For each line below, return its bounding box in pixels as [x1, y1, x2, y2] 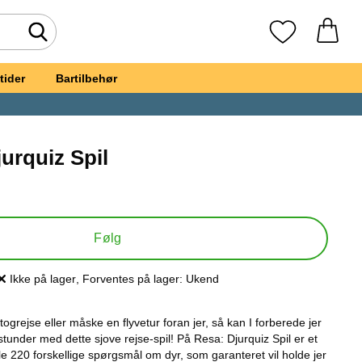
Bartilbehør [56, 71, 117, 85]
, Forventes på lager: [75, 272, 183, 285]
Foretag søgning [36, 31, 142, 47]
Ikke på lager [9, 272, 76, 285]
